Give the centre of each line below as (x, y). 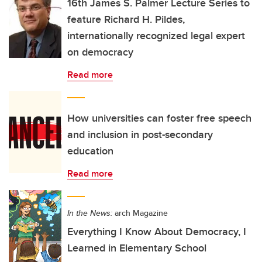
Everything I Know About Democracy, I (157, 232)
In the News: (90, 213)
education (90, 151)
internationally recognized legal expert (156, 36)
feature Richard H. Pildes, (126, 19)
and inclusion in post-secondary (140, 135)
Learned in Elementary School (137, 248)
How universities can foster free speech (159, 118)
